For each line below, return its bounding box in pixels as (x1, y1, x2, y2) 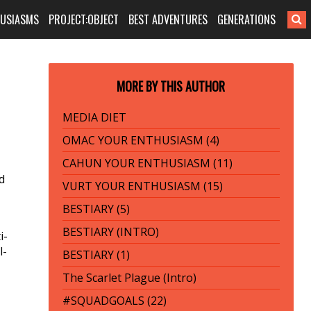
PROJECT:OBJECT (49, 11, 119, 28)
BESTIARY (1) (62, 247, 130, 262)
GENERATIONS (217, 11, 276, 28)
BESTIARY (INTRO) (62, 224, 159, 239)
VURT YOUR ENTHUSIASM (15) (62, 178, 223, 194)
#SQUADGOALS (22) (62, 293, 167, 308)
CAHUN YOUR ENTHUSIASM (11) (62, 155, 233, 171)
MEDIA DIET (62, 110, 126, 125)
